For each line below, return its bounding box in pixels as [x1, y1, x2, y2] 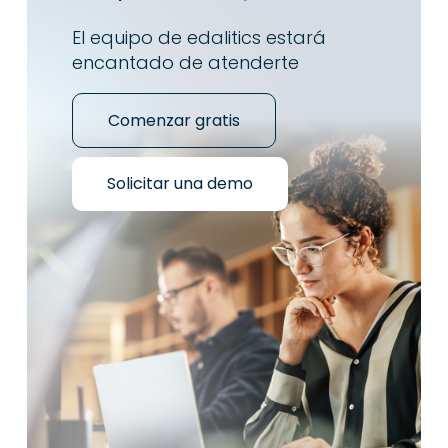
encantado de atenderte [71, 50, 299, 76]
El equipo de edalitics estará [71, 25, 326, 51]
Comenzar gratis [107, 109, 240, 133]
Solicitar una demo [106, 172, 253, 196]
